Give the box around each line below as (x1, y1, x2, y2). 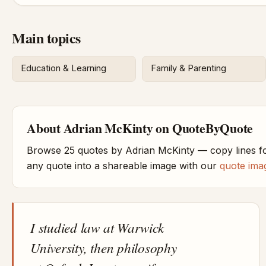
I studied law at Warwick (30, 217, 164, 236)
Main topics (12, 27, 81, 48)
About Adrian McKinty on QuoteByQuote (27, 118, 254, 137)
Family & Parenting (151, 63, 227, 74)
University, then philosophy (30, 237, 177, 256)
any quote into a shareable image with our (27, 159, 220, 172)
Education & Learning (21, 63, 107, 74)
